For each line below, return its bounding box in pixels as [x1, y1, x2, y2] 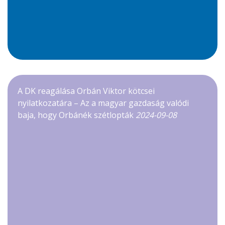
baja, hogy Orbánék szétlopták [18, 109, 136, 121]
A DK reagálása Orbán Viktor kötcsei [18, 85, 155, 97]
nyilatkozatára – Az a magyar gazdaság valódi [18, 97, 189, 109]
